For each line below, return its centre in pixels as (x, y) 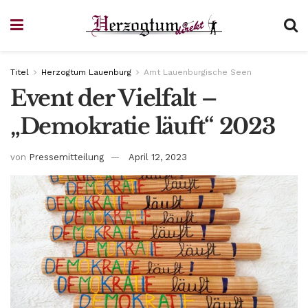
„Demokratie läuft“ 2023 (143, 126)
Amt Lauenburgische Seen (198, 72)
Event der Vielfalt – (113, 98)
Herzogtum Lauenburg (86, 72)
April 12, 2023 (158, 157)
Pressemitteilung (66, 157)
